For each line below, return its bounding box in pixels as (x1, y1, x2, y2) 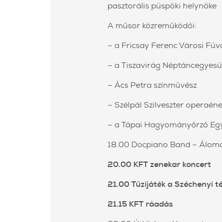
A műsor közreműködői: (108, 20, 197, 31)
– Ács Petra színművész (108, 80, 197, 91)
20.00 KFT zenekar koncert (108, 159, 211, 170)
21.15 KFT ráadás (108, 199, 173, 210)
